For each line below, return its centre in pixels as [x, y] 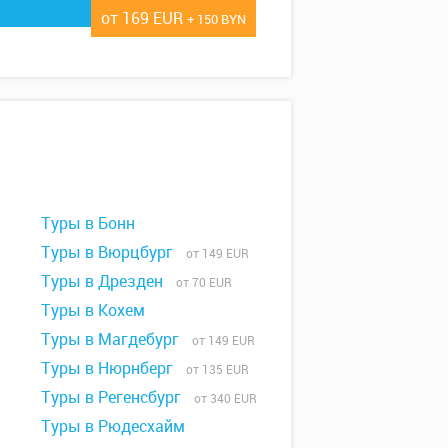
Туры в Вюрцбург [107, 251]
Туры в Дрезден [102, 280]
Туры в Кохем [93, 309]
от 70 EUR [199, 281]
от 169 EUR [144, 17]
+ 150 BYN [216, 18]
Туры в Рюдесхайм [113, 425]
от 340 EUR [221, 397]
